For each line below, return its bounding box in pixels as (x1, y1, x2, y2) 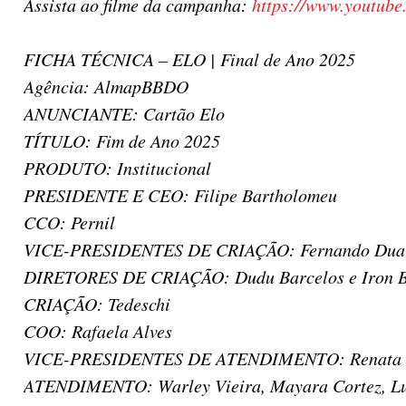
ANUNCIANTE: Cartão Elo (24, 101, 225, 125)
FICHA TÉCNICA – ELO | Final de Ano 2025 (24, 47, 355, 71)
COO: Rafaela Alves (24, 319, 172, 343)
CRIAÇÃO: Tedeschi (24, 292, 170, 315)
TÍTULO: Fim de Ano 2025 (24, 129, 220, 152)
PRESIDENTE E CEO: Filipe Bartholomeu (24, 183, 337, 207)
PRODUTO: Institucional (24, 156, 211, 179)
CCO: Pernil (24, 210, 115, 234)
